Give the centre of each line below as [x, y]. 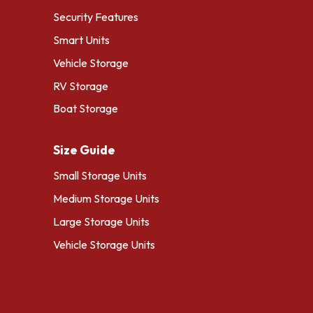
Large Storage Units [101, 221]
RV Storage [81, 86]
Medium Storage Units [106, 199]
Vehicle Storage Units [104, 244]
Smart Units [81, 39]
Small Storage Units [100, 176]
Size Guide [84, 150]
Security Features [96, 17]
